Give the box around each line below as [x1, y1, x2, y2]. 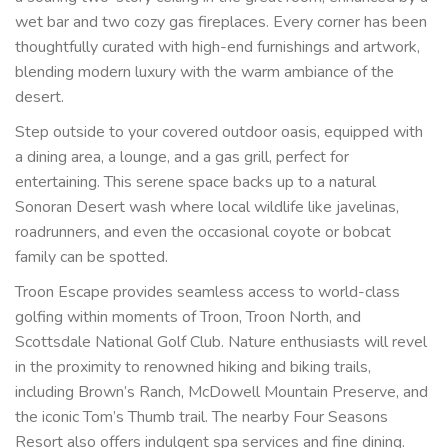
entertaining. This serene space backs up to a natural [15, 170, 376, 193]
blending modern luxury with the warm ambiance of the [15, 60, 394, 83]
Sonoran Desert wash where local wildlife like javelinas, [15, 195, 399, 218]
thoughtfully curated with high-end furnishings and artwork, [15, 35, 420, 58]
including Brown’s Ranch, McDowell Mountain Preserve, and [15, 380, 428, 403]
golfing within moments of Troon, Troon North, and [15, 305, 361, 328]
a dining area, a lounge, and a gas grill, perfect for [15, 145, 349, 168]
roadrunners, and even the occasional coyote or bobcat [15, 220, 391, 243]
